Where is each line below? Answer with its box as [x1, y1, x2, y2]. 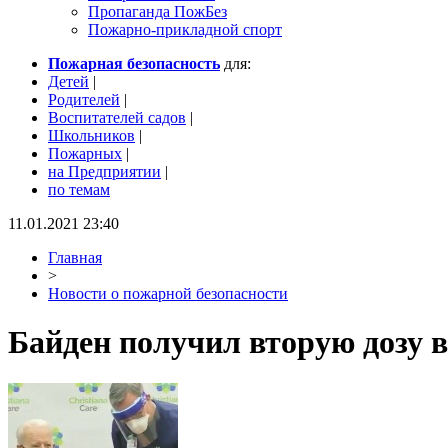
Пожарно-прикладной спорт [88, 21, 282, 38]
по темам [48, 181, 110, 198]
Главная [48, 249, 102, 266]
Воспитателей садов [48, 109, 186, 126]
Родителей [48, 91, 120, 108]
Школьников [48, 127, 135, 144]
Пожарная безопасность [48, 55, 220, 72]
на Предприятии [48, 163, 161, 180]
